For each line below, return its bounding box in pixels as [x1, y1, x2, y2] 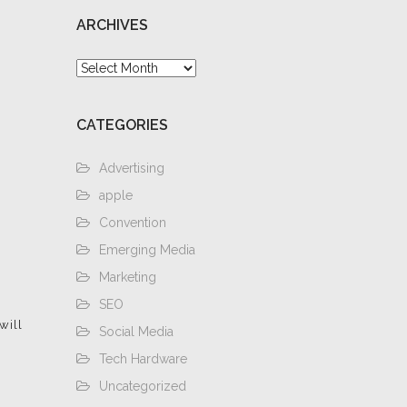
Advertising [98, 161, 164, 175]
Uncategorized [98, 379, 186, 393]
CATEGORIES [75, 116, 168, 134]
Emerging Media [98, 243, 195, 257]
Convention [98, 215, 166, 230]
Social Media [98, 324, 174, 339]
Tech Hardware [98, 352, 187, 366]
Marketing [98, 270, 156, 284]
